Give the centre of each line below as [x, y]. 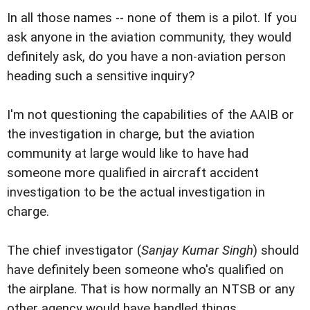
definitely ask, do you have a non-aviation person [146, 57]
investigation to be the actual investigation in [136, 193]
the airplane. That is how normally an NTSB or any [151, 290]
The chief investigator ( [74, 251]
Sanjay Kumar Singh [197, 251]
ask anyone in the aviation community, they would [149, 38]
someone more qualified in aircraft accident [133, 173]
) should [276, 251]
